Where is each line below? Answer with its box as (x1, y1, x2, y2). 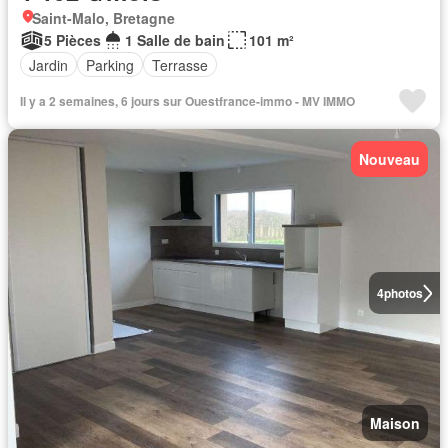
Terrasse (152, 54, 208, 75)
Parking (86, 54, 134, 75)
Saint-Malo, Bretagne (32, 8, 175, 28)
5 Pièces (44, 30, 101, 50)
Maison (370, 413, 420, 433)
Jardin (29, 54, 68, 75)
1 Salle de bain (125, 30, 225, 50)
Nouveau (359, 149, 420, 169)
